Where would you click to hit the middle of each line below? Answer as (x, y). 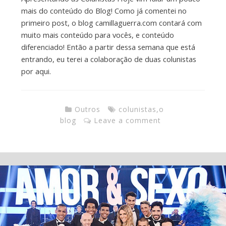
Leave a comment (127, 121)
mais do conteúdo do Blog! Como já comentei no (104, 10)
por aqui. (36, 71)
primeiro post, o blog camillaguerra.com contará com (111, 22)
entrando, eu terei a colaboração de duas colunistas (108, 59)
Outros (87, 109)
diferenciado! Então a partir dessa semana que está (108, 47)
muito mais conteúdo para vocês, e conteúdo (97, 35)
